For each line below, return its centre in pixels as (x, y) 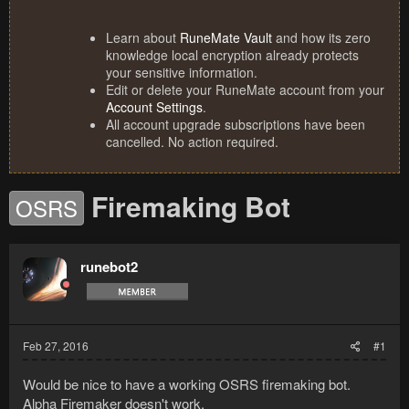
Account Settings (154, 107)
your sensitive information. (182, 73)
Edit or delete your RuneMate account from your (245, 90)
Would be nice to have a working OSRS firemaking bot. (187, 384)
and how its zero (321, 38)
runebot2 (109, 267)
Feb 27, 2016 (56, 346)
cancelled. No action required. (192, 142)
